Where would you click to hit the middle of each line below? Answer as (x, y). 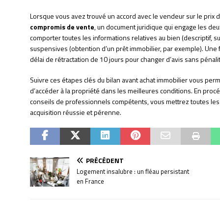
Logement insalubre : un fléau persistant (133, 172)
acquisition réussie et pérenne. (75, 112)
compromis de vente (62, 27)
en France (90, 181)
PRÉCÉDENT (105, 161)
